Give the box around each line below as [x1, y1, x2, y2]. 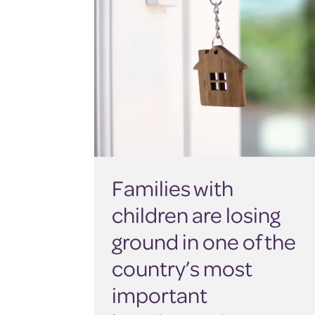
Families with [112, 172, 234, 204]
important [112, 279, 208, 311]
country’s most [112, 252, 253, 284]
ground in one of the [112, 226, 297, 257]
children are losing [112, 199, 281, 231]
